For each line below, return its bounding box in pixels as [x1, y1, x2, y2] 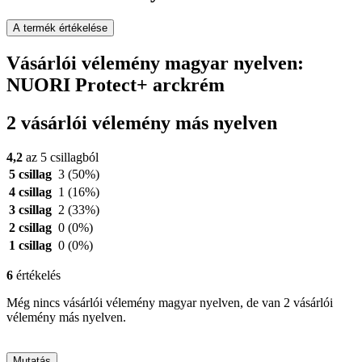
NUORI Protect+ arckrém [6, 74, 225, 95]
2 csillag [9, 220, 52, 234]
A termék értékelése [13, 22, 107, 35]
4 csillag [9, 184, 52, 199]
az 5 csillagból [23, 149, 99, 164]
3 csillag [9, 202, 52, 217]
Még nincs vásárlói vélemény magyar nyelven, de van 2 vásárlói [6, 295, 333, 309]
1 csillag [9, 238, 52, 252]
